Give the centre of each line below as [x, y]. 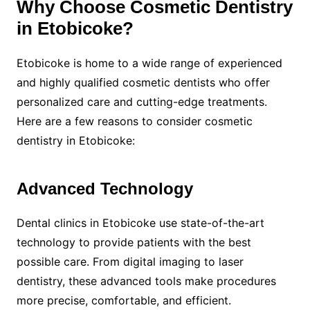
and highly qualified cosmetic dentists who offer [143, 82]
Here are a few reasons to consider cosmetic [134, 121]
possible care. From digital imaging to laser [130, 262]
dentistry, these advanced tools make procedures [146, 281]
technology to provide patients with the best [134, 242]
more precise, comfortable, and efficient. [124, 300]
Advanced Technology [104, 189]
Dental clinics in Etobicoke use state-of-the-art [140, 223]
